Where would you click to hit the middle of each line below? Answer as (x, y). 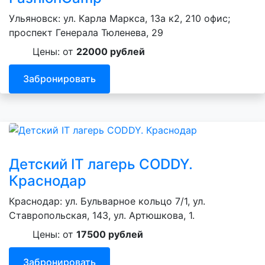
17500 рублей (110, 234)
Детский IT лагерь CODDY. (101, 164)
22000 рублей (111, 51)
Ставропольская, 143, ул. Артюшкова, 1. (102, 215)
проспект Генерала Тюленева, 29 (86, 32)
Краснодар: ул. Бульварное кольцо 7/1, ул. (107, 201)
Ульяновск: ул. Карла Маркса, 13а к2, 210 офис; (119, 18)
